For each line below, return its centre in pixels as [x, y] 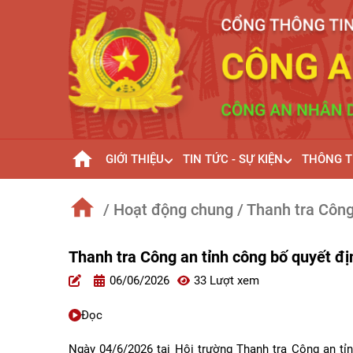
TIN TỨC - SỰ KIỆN [232, 159]
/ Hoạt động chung [168, 210]
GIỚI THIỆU [134, 159]
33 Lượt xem [227, 280]
